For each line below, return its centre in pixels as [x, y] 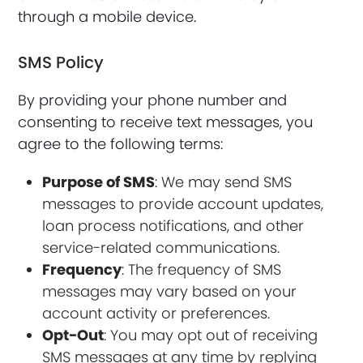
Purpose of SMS [99, 182]
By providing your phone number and [153, 100]
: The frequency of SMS [202, 269]
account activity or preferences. [156, 313]
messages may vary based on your [170, 291]
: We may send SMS [224, 182]
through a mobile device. [107, 17]
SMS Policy [61, 62]
